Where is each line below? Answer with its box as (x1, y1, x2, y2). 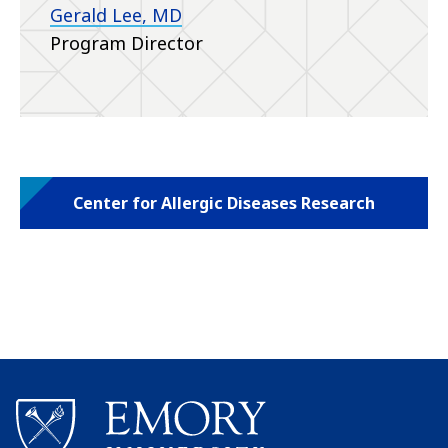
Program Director (50, 31, 203, 56)
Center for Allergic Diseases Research (73, 192, 375, 215)
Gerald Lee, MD (50, 3, 182, 28)
